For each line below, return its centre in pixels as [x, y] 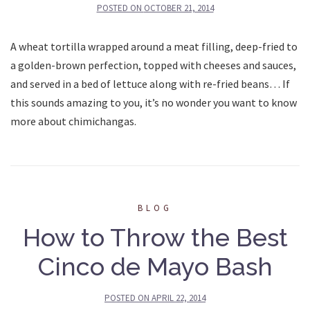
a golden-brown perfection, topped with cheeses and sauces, [153, 65]
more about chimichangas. [73, 121]
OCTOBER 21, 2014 [179, 8]
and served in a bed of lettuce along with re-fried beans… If [150, 83]
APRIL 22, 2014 [179, 298]
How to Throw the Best [155, 237]
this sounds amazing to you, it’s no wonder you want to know [154, 102]
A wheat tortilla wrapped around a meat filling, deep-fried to [154, 46]
